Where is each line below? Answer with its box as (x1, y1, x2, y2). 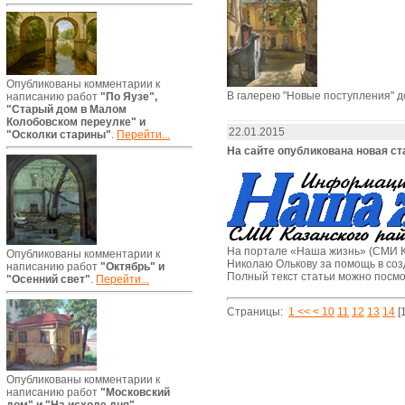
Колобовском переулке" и (6, 116, 146, 128)
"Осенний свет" (6, 273, 90, 286)
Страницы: (227, 305, 286, 318)
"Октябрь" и (98, 260, 165, 273)
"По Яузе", (98, 90, 157, 103)
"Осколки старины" (6, 128, 111, 141)
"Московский (98, 386, 170, 399)
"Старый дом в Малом (6, 103, 127, 116)
